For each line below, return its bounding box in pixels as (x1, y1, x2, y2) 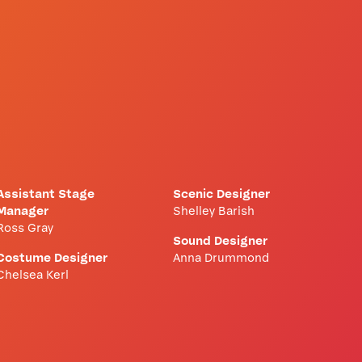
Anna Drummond (173, 250, 269, 267)
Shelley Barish (173, 204, 255, 220)
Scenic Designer (173, 187, 270, 203)
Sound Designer (173, 234, 267, 250)
